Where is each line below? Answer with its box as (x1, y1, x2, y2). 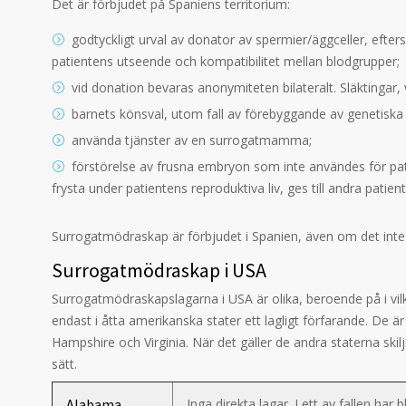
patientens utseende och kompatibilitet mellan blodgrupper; (52, 53, 400, 70)
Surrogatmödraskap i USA (52, 257, 266, 283)
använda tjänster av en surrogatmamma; (72, 131, 312, 149)
